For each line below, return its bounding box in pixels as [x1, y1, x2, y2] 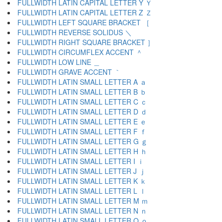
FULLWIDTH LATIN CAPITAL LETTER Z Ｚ [17, 7, 152, 17]
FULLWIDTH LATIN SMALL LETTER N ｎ [17, 206, 147, 216]
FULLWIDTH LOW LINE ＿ [17, 57, 100, 67]
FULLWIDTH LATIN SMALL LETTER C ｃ [17, 97, 147, 107]
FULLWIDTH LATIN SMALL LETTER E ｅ [17, 116, 147, 126]
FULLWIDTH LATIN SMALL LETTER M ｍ [17, 196, 148, 206]
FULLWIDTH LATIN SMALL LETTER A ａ [17, 77, 147, 87]
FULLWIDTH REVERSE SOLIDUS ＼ [17, 27, 132, 37]
